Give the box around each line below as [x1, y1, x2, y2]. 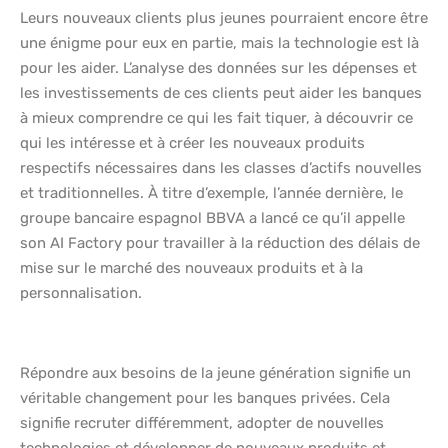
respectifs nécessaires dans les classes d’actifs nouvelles [20, 159, 422, 178]
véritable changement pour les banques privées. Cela [20, 389, 390, 408]
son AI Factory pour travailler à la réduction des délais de [20, 234, 420, 253]
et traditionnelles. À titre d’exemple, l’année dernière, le [20, 184, 403, 203]
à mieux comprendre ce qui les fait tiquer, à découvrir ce [20, 109, 413, 128]
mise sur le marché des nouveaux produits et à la [20, 259, 363, 278]
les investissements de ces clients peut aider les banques [20, 84, 422, 103]
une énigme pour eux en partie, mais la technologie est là [20, 34, 419, 53]
